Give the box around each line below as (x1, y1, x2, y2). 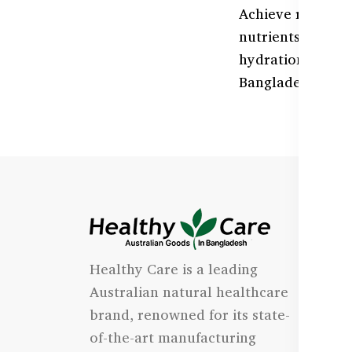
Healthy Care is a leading (90, 257, 258, 280)
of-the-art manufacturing (90, 325, 256, 349)
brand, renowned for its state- (90, 302, 290, 326)
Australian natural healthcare (90, 280, 288, 303)
